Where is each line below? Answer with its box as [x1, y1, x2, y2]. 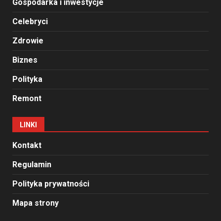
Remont [12, 94, 41, 104]
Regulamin [12, 160, 51, 170]
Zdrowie [12, 36, 43, 46]
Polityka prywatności [12, 179, 89, 189]
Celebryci [12, 17, 48, 27]
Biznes [12, 55, 37, 65]
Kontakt [12, 141, 41, 150]
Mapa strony [12, 198, 59, 208]
